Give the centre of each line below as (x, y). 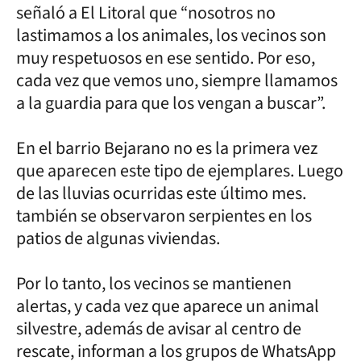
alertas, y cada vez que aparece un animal (168, 306)
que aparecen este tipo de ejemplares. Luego (180, 170)
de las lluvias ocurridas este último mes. (161, 193)
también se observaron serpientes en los (164, 216)
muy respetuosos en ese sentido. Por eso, (166, 58)
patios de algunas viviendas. (120, 238)
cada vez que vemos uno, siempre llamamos (177, 80)
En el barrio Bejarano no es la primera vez (167, 148)
